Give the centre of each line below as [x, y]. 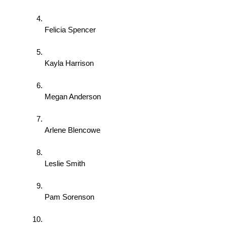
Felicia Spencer [71, 30]
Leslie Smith [66, 164]
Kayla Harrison [70, 64]
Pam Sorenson [70, 197]
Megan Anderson [74, 97]
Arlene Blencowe [73, 130]
